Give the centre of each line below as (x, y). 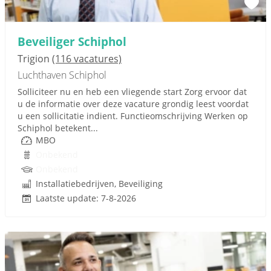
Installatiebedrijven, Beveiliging (99, 184)
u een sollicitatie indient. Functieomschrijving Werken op (133, 116)
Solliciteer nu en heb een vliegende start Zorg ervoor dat (132, 92)
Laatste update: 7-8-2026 (86, 198)
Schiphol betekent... (58, 128)
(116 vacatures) (87, 59)
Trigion (35, 59)
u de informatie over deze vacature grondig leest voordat (133, 104)
